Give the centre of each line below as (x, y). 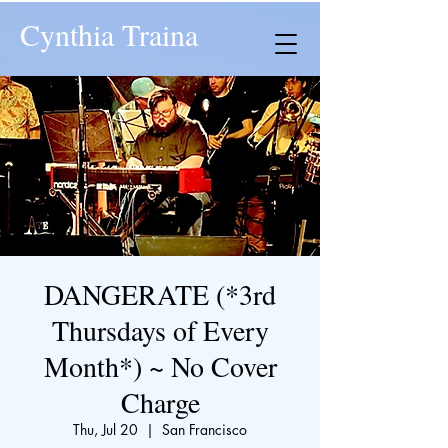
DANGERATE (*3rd (160, 294)
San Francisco (204, 429)
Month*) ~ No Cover (160, 366)
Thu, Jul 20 (105, 429)
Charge (160, 402)
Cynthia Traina (109, 34)
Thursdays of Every (160, 330)
